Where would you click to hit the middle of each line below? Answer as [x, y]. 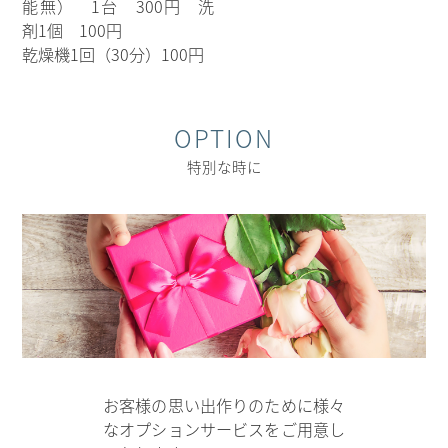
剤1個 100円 [72, 30]
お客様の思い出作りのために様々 [224, 405]
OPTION [224, 138]
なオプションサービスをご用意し [224, 429]
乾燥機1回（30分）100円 [113, 54]
